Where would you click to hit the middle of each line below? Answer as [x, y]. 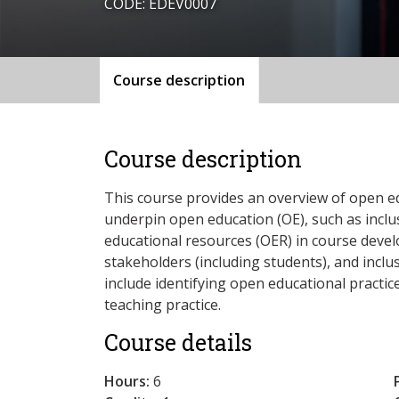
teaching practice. [163, 304]
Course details [178, 342]
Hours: [127, 381]
